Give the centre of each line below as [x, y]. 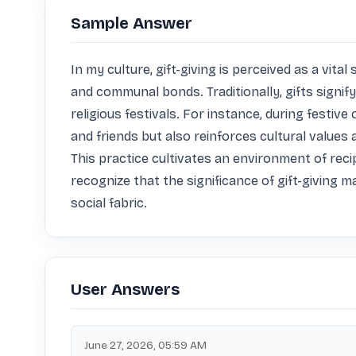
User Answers [125, 289]
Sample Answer [132, 23]
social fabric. [109, 203]
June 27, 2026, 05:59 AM [145, 345]
